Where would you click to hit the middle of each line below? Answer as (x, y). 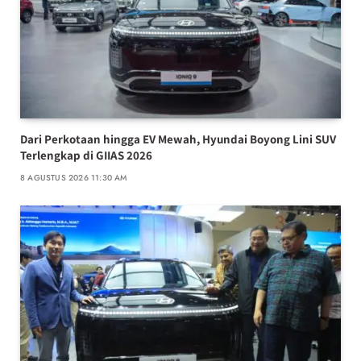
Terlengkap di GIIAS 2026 (86, 156)
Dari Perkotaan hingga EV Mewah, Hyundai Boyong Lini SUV (178, 139)
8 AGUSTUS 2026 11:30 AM (74, 178)
